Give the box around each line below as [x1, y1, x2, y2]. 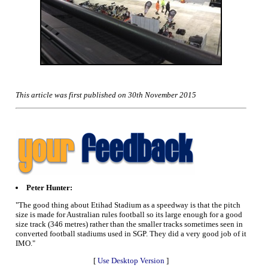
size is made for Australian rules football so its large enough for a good [16, 209, 242, 219]
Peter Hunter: [26, 182, 72, 192]
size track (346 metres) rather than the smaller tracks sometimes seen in [16, 219, 243, 229]
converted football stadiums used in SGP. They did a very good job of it [16, 229, 246, 238]
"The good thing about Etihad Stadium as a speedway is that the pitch [16, 200, 240, 209]
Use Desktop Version [98, 255, 165, 265]
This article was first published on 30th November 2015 [16, 90, 196, 99]
